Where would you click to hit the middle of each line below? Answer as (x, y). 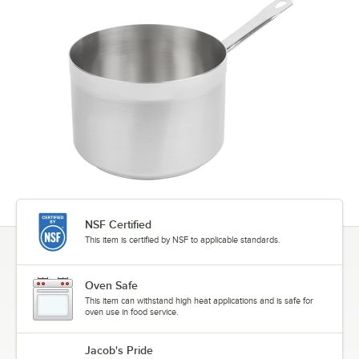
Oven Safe (111, 286)
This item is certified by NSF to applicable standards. (183, 240)
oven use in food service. (132, 312)
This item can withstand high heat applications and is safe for (199, 301)
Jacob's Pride (119, 351)
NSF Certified (118, 225)
